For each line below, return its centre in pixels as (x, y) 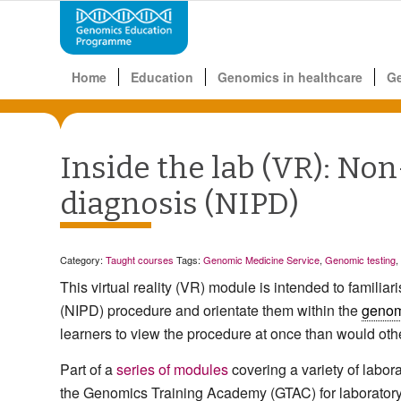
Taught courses (140, 259)
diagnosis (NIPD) (179, 204)
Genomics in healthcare (290, 77)
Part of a (88, 369)
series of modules (172, 369)
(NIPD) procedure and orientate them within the (211, 311)
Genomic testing (360, 259)
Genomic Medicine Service (261, 259)
